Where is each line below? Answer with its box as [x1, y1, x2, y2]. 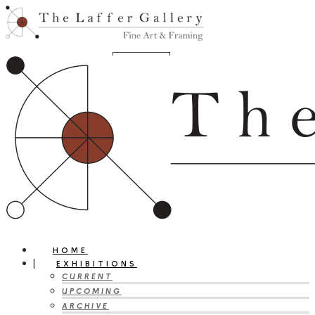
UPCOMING [62, 286, 122, 295]
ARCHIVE [62, 301, 109, 310]
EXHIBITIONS [56, 259, 137, 268]
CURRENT [62, 271, 112, 281]
